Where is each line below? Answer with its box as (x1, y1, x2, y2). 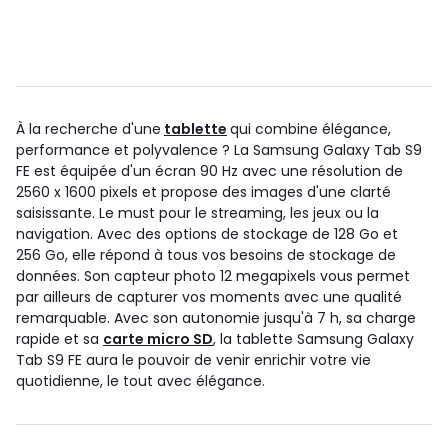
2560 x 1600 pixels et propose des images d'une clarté (16, 181, 391, 202)
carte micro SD (103, 328, 213, 349)
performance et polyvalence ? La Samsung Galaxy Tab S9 (16, 139, 422, 160)
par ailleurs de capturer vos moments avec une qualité (16, 286, 402, 307)
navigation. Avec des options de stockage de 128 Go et (16, 223, 398, 244)
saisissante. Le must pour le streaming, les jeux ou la (16, 202, 379, 223)
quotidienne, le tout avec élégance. (16, 370, 265, 391)
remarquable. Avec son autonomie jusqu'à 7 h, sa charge (16, 307, 416, 328)
